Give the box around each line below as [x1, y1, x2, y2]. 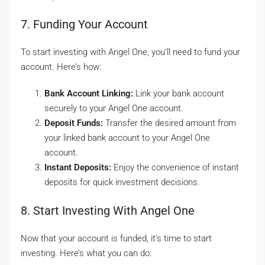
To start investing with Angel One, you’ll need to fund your [21, 47, 240, 58]
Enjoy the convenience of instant [111, 162, 239, 173]
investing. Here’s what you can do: [21, 248, 151, 259]
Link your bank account [133, 88, 224, 99]
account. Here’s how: [21, 62, 101, 73]
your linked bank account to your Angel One [44, 132, 210, 144]
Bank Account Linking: [44, 88, 133, 99]
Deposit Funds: [44, 118, 103, 129]
